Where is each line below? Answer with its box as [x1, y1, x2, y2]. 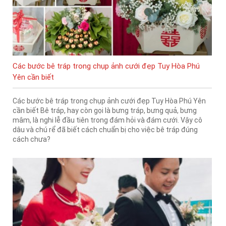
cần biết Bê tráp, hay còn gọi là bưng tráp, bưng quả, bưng [13, 106, 197, 115]
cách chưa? [13, 135, 50, 143]
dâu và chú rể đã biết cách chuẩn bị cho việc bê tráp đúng [13, 125, 198, 134]
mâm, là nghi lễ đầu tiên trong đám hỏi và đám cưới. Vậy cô [13, 116, 202, 124]
